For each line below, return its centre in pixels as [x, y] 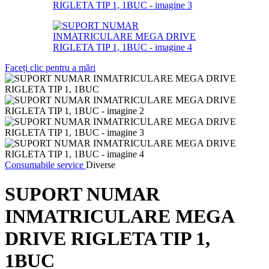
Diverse [101, 165]
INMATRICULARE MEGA [119, 216]
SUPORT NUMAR [82, 194]
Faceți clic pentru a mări [50, 67]
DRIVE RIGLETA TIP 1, [107, 239]
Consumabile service [45, 165]
